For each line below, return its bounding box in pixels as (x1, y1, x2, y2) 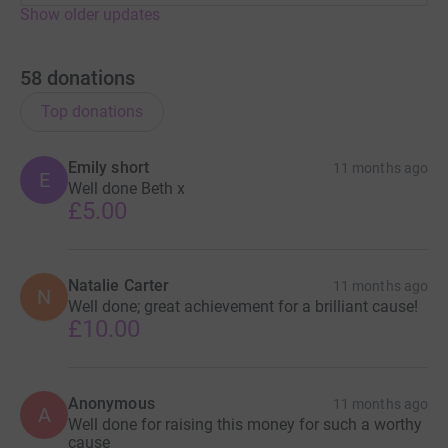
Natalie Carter (68, 275, 170, 295)
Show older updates (20, 4, 160, 24)
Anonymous (68, 393, 155, 413)
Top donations (41, 101, 143, 121)
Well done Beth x (68, 178, 185, 198)
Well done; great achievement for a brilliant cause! (68, 296, 418, 316)
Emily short (68, 157, 149, 177)
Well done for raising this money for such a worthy (68, 414, 422, 434)
